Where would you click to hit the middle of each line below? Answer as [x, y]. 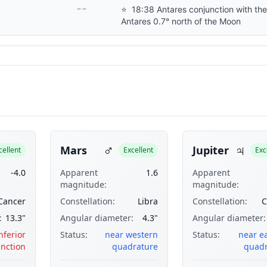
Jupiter [210, 150]
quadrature [135, 246]
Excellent [138, 150]
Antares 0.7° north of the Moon [181, 21]
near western [131, 235]
